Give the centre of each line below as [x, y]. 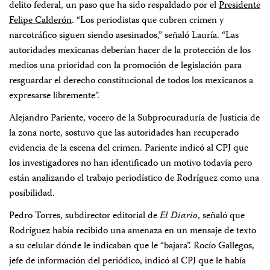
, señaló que [221, 216]
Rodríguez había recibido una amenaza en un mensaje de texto [133, 231]
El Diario [179, 216]
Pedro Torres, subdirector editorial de [84, 216]
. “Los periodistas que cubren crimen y [148, 21]
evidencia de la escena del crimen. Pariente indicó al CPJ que [129, 149]
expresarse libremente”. [54, 96]
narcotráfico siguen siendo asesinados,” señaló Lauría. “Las [124, 36]
